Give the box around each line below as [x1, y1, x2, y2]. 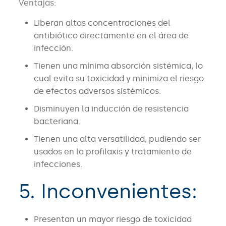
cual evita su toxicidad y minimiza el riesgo [33, 74, 204, 84]
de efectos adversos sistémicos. [33, 86, 161, 96]
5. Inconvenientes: [18, 179, 197, 204]
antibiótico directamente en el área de [33, 31, 189, 41]
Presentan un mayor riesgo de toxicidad [33, 214, 192, 224]
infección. [33, 43, 73, 53]
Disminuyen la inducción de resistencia [33, 104, 189, 114]
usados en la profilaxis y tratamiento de [33, 147, 192, 157]
